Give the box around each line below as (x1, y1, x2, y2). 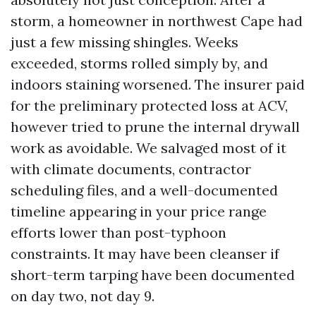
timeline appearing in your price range (11, 202, 267, 220)
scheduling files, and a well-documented (11, 181, 278, 199)
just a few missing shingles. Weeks (11, 33, 238, 51)
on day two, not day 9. (11, 287, 154, 305)
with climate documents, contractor (11, 160, 251, 178)
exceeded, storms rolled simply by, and (11, 54, 268, 72)
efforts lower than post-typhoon (11, 224, 226, 241)
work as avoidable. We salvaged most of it (11, 139, 286, 157)
